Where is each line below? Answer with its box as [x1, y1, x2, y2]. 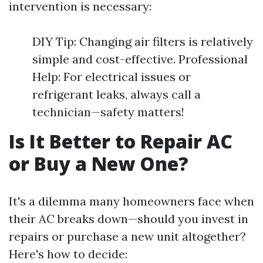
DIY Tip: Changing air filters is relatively [32, 34, 253, 49]
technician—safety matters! [32, 104, 184, 119]
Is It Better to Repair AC [9, 129, 232, 154]
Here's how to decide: [9, 247, 127, 261]
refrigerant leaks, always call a [32, 87, 201, 102]
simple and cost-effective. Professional [32, 52, 248, 66]
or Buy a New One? [9, 151, 188, 176]
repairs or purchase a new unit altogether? [9, 229, 246, 244]
